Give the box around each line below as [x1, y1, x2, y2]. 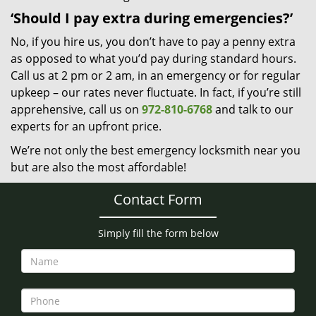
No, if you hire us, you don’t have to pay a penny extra [11, 34, 296, 49]
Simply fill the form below [97, 226, 219, 240]
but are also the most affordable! [11, 159, 186, 175]
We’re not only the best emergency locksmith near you [11, 142, 300, 158]
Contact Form [114, 190, 202, 209]
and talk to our [212, 102, 293, 117]
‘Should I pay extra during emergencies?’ [11, 8, 293, 28]
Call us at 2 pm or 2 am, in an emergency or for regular [11, 68, 300, 83]
